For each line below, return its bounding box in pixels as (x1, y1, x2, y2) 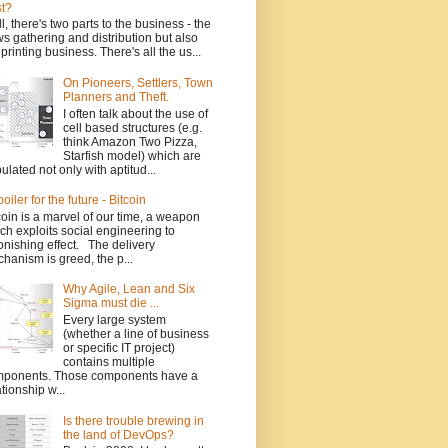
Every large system (62, 312, 166, 327)
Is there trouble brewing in (62, 413, 204, 428)
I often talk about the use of (62, 106, 208, 121)
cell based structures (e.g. (62, 120, 202, 135)
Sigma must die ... (62, 296, 159, 311)
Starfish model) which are (62, 148, 201, 163)
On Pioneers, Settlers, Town (62, 76, 213, 91)
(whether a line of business (62, 326, 209, 341)
